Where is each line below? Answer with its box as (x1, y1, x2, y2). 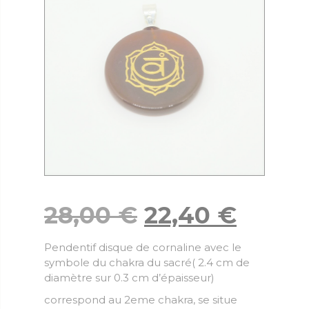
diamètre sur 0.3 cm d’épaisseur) (44, 270, 215, 284)
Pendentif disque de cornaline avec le (44, 240, 241, 254)
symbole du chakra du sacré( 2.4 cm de (44, 255, 250, 269)
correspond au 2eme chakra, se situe (44, 292, 237, 306)
